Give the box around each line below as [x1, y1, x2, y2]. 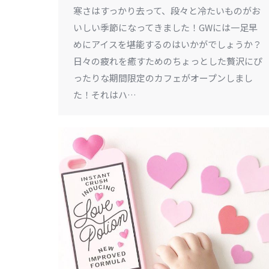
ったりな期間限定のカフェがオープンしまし [73, 71, 253, 84]
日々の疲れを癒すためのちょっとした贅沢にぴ [73, 54, 262, 67]
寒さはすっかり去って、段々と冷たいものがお [73, 4, 261, 17]
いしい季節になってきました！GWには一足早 [73, 20, 258, 34]
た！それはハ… [73, 88, 136, 101]
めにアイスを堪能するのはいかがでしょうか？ [73, 37, 262, 50]
